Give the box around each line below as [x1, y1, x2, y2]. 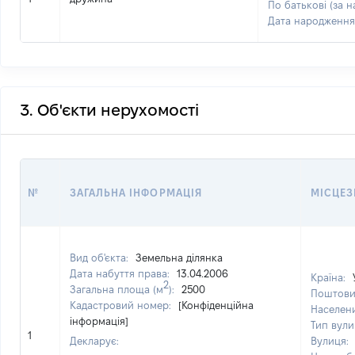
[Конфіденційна [178, 300, 254, 311]
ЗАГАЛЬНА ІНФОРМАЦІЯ [70, 187, 202, 198]
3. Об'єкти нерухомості [20, 101, 199, 119]
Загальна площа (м [70, 284, 163, 295]
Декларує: [70, 335, 119, 346]
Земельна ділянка [136, 252, 223, 263]
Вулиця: [311, 335, 352, 346]
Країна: [311, 272, 349, 283]
